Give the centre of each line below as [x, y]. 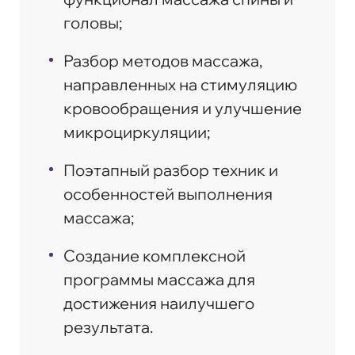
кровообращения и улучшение [183, 108]
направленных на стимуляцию [180, 84]
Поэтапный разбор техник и [171, 170]
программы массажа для [159, 279]
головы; [93, 22]
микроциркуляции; [137, 132]
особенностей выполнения [168, 193]
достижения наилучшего [159, 303]
